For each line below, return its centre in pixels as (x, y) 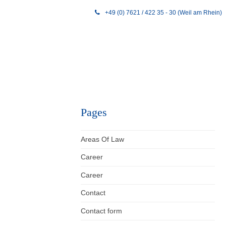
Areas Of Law (102, 139)
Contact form (101, 211)
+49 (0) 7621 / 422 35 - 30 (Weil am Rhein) (163, 13)
